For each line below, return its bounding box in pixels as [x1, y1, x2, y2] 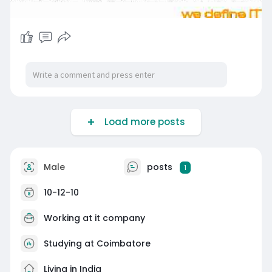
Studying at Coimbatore [43, 237, 151, 250]
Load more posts [99, 115, 185, 129]
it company [94, 212, 145, 225]
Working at [43, 212, 95, 225]
